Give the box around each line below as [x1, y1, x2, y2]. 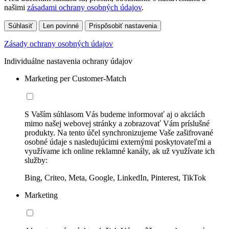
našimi [4, 3, 27, 12]
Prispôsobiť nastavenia [89, 22, 157, 30]
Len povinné [43, 22, 79, 30]
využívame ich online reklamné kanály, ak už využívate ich [25, 147, 215, 156]
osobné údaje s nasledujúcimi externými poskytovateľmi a [25, 138, 211, 147]
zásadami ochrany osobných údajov [27, 3, 142, 12]
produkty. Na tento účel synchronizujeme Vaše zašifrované [25, 128, 213, 138]
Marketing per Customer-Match [25, 74, 126, 83]
